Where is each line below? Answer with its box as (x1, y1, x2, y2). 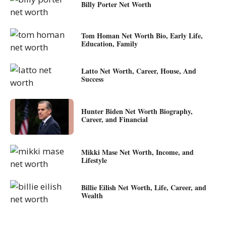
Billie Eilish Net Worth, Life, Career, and (81, 182, 206, 193)
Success (81, 73, 103, 84)
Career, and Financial (81, 114, 148, 125)
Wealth (81, 190, 103, 201)
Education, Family (81, 38, 138, 49)
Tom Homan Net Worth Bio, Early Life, (81, 30, 203, 41)
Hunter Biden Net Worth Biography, (81, 106, 193, 117)
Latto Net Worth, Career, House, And (81, 65, 196, 76)
